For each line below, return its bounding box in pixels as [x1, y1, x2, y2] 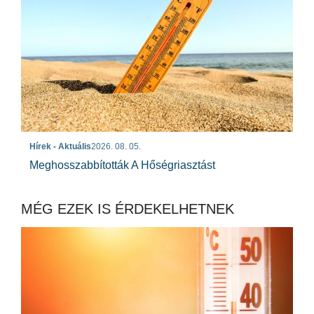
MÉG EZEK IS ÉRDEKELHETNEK [21, 201, 234, 217]
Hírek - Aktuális [29, 142, 91, 152]
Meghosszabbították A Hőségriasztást [29, 159, 215, 172]
